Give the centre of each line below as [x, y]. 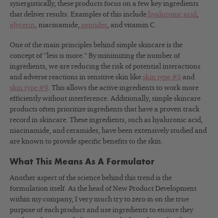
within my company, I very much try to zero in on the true [99, 200]
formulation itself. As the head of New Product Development [103, 189]
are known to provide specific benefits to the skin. [86, 142]
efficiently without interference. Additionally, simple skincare [105, 99]
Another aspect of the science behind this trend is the [91, 178]
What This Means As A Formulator [82, 162]
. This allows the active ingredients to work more [123, 88]
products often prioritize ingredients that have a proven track [105, 109]
